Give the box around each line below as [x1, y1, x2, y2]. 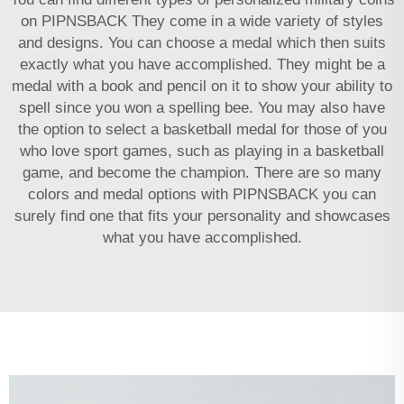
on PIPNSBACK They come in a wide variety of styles [21, 12, 383, 30]
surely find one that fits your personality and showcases [14, 207, 390, 225]
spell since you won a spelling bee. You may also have [19, 98, 385, 116]
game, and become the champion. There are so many [23, 163, 381, 181]
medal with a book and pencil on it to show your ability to [12, 77, 392, 95]
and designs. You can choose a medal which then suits [18, 33, 386, 51]
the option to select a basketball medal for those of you [17, 120, 387, 138]
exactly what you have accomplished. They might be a [19, 55, 385, 73]
